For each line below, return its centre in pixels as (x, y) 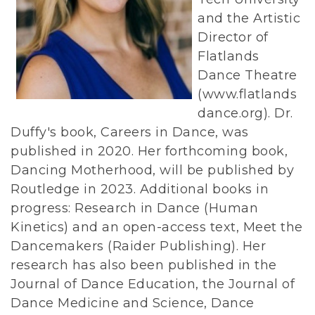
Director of (233, 38)
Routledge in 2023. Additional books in (140, 189)
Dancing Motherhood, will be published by (152, 171)
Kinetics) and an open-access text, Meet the (157, 227)
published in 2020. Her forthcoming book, (149, 152)
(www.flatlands (247, 95)
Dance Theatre (247, 76)
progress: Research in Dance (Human (134, 208)
